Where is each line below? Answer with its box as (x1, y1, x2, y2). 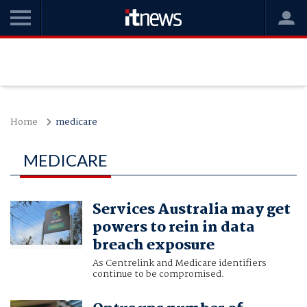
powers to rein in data (92, 216, 255, 240)
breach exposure (92, 234, 214, 258)
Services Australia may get (92, 198, 291, 222)
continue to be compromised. (92, 267, 224, 282)
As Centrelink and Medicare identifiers (92, 256, 267, 271)
